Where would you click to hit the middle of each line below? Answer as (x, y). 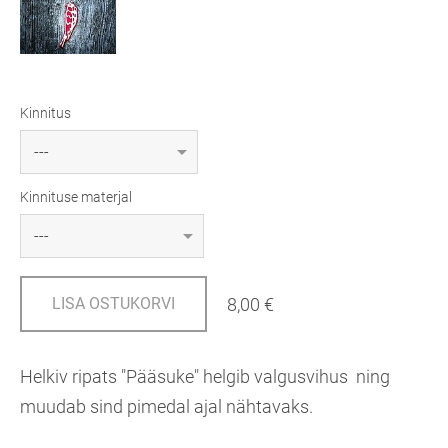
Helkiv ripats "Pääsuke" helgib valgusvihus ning (205, 376)
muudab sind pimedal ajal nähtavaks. (166, 406)
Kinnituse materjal (76, 197)
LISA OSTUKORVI (113, 303)
